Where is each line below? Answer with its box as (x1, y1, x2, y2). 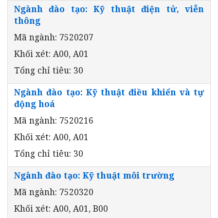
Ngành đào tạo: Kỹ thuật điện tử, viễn (14, 2, 204, 15)
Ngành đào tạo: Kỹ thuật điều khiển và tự (14, 86, 204, 98)
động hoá (14, 97, 55, 109)
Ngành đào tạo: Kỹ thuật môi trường (14, 169, 174, 181)
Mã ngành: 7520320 (14, 185, 93, 198)
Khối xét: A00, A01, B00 (14, 202, 108, 214)
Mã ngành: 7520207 (14, 31, 93, 43)
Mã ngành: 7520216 (14, 114, 93, 126)
